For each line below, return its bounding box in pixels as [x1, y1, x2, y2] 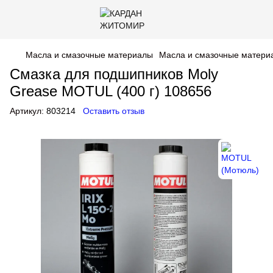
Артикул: [10, 106, 44, 116]
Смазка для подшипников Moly [10, 66, 218, 82]
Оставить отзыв [83, 106, 144, 116]
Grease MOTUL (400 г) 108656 [10, 83, 211, 99]
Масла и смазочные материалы [26, 50, 153, 60]
